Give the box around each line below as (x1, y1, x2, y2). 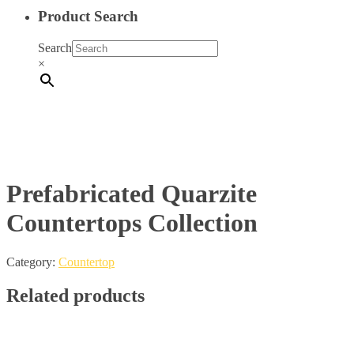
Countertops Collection (6, 209, 258, 238)
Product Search (38, 8, 138, 25)
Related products (6, 284, 145, 306)
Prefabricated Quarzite (6, 179, 257, 209)
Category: (6, 254, 58, 269)
